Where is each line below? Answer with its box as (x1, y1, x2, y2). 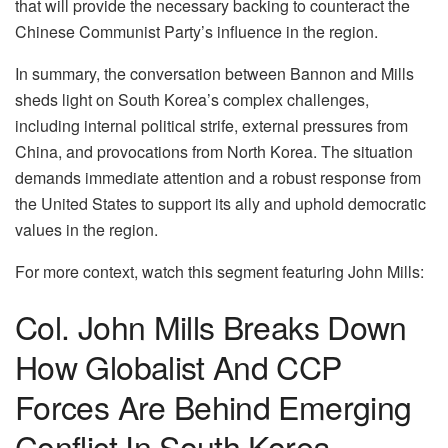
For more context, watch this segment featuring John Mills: (15, 260, 424, 283)
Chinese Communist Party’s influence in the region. (15, 20, 378, 43)
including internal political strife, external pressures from (15, 114, 408, 137)
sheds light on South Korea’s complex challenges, (15, 88, 369, 111)
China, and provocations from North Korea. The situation (15, 140, 413, 163)
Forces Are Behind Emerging (15, 383, 412, 430)
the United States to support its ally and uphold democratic (15, 192, 426, 215)
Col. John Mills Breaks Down (15, 303, 407, 350)
